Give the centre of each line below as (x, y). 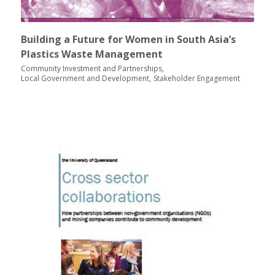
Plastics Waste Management (91, 54)
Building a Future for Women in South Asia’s (128, 39)
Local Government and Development (85, 79)
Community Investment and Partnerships (91, 69)
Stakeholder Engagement (196, 79)
